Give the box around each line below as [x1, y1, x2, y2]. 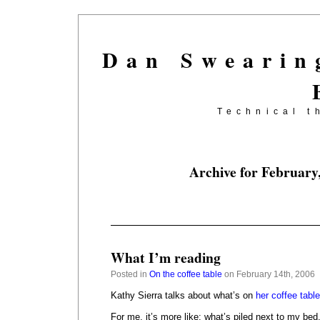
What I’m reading [111, 247, 221, 268]
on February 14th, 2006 [222, 269, 315, 279]
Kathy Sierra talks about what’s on [111, 290, 256, 301]
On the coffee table [149, 269, 222, 279]
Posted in [111, 269, 149, 279]
